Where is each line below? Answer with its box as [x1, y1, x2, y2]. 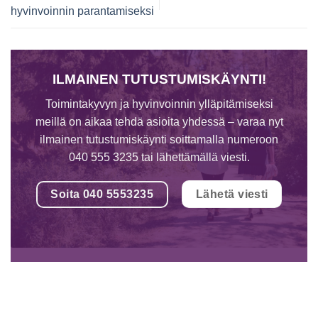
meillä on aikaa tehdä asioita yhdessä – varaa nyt [35, 115, 283, 128]
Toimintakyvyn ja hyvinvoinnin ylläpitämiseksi [45, 97, 273, 110]
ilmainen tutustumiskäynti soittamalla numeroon [40, 133, 278, 146]
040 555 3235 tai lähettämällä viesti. [68, 150, 250, 163]
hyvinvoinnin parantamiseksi [11, 4, 154, 17]
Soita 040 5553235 [50, 187, 154, 200]
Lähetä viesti [195, 188, 268, 201]
